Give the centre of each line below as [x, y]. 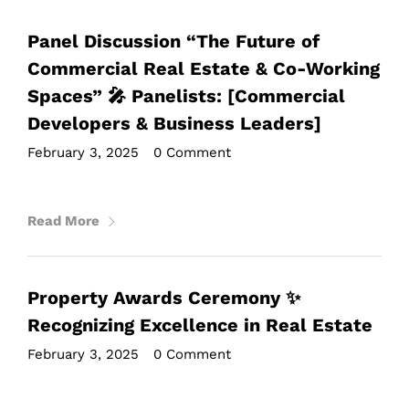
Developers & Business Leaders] [174, 123]
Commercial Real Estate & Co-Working [204, 68]
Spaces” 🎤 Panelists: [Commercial [186, 96]
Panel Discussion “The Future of [173, 41]
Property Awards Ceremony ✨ [164, 298]
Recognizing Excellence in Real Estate [200, 325]
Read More [63, 221]
